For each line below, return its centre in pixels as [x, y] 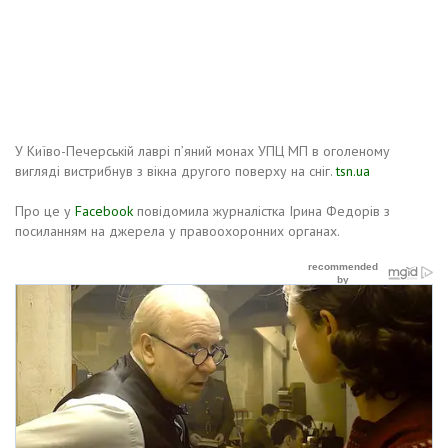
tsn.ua [353, 171]
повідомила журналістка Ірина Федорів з [261, 211]
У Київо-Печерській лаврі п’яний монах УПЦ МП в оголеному [202, 151]
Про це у [45, 211]
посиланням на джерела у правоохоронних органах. [177, 231]
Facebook [104, 211]
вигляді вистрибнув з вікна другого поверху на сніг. [175, 171]
